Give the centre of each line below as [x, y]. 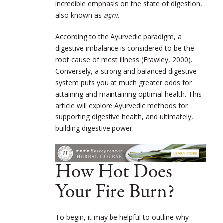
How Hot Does [114, 172]
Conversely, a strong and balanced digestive [126, 71]
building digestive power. [97, 128]
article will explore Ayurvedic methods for [121, 105]
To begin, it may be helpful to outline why [122, 217]
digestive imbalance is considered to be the [125, 48]
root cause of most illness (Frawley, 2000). [124, 59]
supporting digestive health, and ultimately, [124, 116]
